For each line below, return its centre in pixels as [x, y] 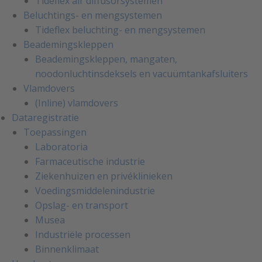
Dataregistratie [45, 118]
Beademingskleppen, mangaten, [106, 59]
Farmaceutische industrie [90, 162]
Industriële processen [83, 235]
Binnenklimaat [67, 249]
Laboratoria [61, 147]
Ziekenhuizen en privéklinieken [104, 176]
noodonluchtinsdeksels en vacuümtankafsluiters [142, 74]
